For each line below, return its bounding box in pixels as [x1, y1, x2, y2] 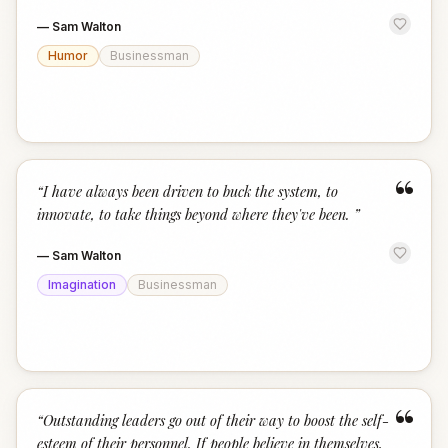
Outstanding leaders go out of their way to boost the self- [43, 410, 389, 430]
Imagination [48, 277, 116, 292]
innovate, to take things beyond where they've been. [37, 204, 354, 224]
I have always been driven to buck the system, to [43, 181, 338, 201]
